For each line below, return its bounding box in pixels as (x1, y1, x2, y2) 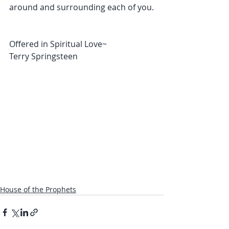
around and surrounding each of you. (9, 2, 154, 13)
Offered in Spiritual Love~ (9, 38, 107, 50)
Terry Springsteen (9, 51, 78, 62)
